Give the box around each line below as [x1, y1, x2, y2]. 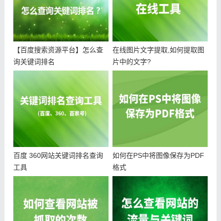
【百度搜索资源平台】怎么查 [13, 45, 103, 54]
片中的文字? [112, 57, 151, 66]
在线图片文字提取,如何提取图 [112, 45, 204, 54]
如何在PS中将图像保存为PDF [112, 151, 204, 159]
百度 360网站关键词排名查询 [13, 151, 103, 159]
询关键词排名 [13, 57, 55, 66]
